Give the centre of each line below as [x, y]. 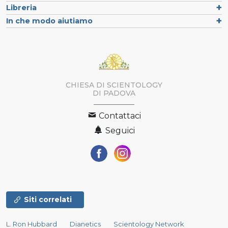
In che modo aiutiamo [49, 21]
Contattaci [119, 116]
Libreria [21, 7]
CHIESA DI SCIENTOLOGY [114, 85]
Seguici [119, 131]
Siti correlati [48, 200]
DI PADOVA [114, 93]
